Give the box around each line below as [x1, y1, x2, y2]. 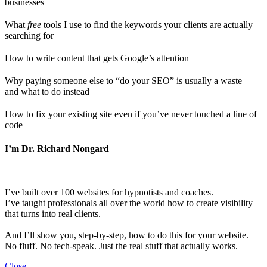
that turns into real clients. [5, 208, 101, 219]
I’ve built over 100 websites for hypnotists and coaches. [5, 187, 213, 197]
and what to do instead [5, 86, 89, 97]
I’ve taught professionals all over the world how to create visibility [5, 197, 253, 208]
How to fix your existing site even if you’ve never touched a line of [5, 109, 257, 120]
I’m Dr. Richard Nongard [5, 143, 109, 154]
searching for [5, 30, 54, 41]
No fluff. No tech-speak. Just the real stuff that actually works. [5, 240, 238, 251]
